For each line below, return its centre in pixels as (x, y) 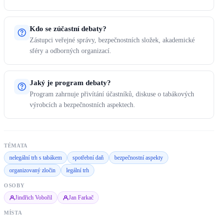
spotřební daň (88, 158)
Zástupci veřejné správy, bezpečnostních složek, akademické (112, 40)
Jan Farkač (81, 198)
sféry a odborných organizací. (71, 51)
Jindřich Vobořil (34, 198)
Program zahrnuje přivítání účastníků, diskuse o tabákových (112, 94)
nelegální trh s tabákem (36, 158)
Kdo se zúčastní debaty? (68, 29)
